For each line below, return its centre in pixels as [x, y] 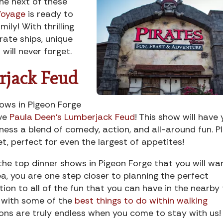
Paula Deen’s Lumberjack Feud [72, 117]
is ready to [49, 14]
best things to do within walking [141, 200]
